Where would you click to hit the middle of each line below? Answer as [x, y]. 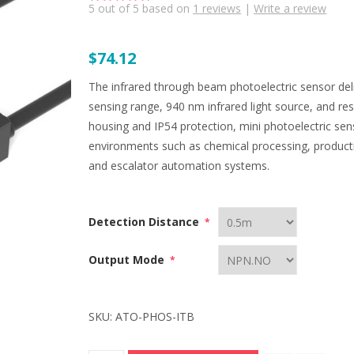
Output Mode [128, 260]
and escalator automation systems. [179, 166]
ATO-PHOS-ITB [155, 316]
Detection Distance [146, 222]
